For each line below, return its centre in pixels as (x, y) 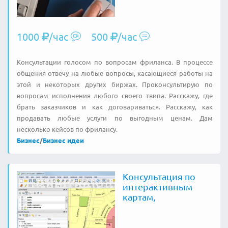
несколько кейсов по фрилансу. (67, 129)
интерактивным (157, 187)
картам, (139, 197)
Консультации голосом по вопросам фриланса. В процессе (115, 62)
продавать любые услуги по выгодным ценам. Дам (115, 118)
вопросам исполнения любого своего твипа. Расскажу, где (115, 95)
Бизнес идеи (63, 140)
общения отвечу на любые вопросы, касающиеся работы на (115, 73)
